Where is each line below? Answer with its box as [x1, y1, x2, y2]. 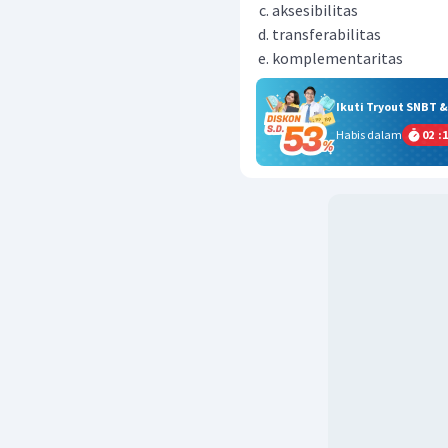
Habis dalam [336, 127, 402, 142]
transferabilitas [272, 24, 381, 44]
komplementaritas [272, 48, 403, 68]
